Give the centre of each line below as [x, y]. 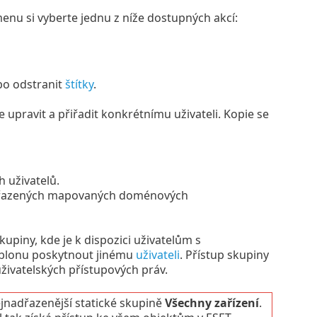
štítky [79, 84]
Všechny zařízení [212, 302]
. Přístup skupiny [224, 254]
